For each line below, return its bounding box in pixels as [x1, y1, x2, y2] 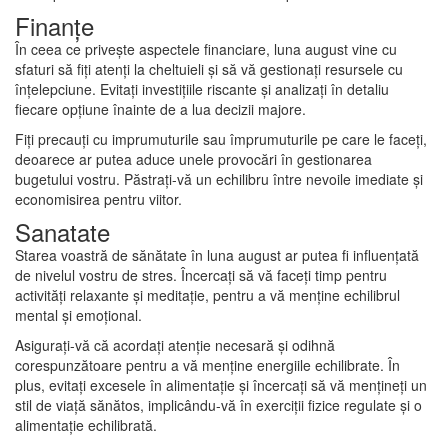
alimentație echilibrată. [15, 414, 157, 435]
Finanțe [15, 7, 94, 43]
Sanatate [15, 213, 110, 249]
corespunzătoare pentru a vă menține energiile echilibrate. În [15, 354, 400, 375]
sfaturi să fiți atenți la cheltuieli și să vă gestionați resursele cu [15, 58, 403, 79]
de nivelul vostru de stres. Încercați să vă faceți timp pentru [15, 264, 387, 285]
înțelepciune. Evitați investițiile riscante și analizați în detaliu [15, 78, 389, 99]
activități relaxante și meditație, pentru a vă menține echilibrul [15, 284, 400, 305]
